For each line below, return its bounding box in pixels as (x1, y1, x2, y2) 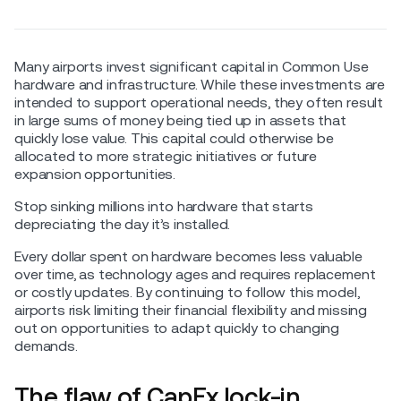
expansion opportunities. (14, 165, 176, 183)
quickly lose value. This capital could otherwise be (14, 129, 334, 147)
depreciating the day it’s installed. (14, 215, 231, 233)
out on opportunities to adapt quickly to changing (14, 319, 340, 337)
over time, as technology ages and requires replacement (14, 265, 376, 283)
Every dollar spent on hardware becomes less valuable (14, 247, 363, 265)
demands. (14, 337, 78, 354)
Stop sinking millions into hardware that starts (14, 197, 313, 215)
